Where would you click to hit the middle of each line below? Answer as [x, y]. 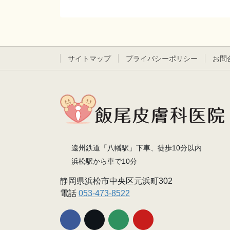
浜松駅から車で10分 [103, 161]
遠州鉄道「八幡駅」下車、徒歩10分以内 [135, 148]
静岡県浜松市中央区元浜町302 [116, 181]
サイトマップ [89, 59]
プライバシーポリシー [162, 59]
